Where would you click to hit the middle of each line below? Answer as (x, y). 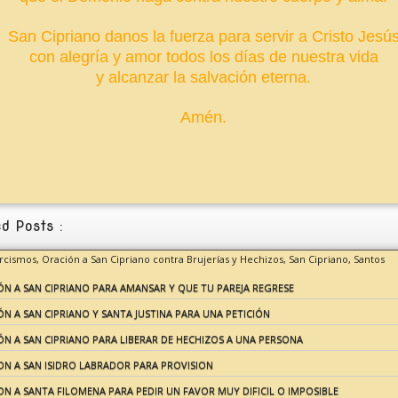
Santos (369, 259)
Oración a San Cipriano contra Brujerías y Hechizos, (165, 259)
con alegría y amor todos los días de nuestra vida (203, 57)
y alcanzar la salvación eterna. (203, 77)
